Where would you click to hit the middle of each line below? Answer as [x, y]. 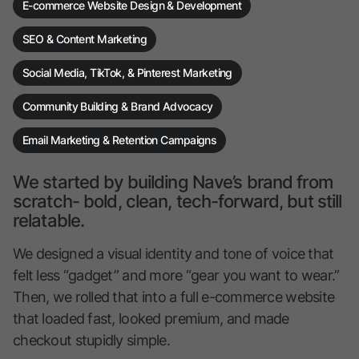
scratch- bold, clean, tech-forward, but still [177, 202]
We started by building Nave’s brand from [173, 182]
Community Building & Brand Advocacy [118, 107]
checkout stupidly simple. [91, 341]
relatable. [49, 221]
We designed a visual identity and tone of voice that [173, 254]
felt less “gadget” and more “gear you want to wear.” [176, 276]
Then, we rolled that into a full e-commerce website [174, 297]
